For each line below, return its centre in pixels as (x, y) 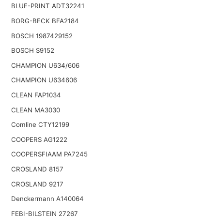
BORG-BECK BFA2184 (45, 21)
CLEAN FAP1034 (36, 95)
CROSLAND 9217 (37, 184)
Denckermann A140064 (47, 199)
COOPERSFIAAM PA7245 (49, 154)
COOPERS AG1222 (39, 139)
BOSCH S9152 (32, 51)
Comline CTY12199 (40, 125)
